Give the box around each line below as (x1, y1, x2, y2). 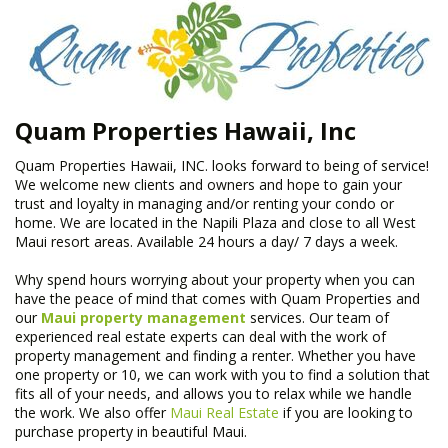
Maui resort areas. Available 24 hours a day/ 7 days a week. (15, 232, 398, 251)
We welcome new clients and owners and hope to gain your (15, 175, 402, 194)
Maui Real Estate (170, 403, 279, 422)
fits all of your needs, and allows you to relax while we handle (15, 384, 412, 403)
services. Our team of (246, 308, 389, 327)
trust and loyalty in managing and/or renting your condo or (15, 194, 394, 213)
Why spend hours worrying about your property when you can (15, 270, 415, 289)
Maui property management (41, 308, 246, 327)
